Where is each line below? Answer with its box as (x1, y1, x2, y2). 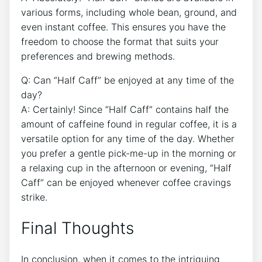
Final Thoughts (21, 218, 134, 239)
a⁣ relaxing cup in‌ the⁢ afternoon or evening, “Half (21, 162, 232, 174)
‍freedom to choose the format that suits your (21, 36, 219, 48)
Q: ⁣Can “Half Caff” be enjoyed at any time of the (21, 74, 234, 87)
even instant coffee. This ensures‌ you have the (21, 21, 226, 33)
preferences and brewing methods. (21, 50, 175, 63)
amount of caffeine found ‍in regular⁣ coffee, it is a (21, 118, 237, 130)
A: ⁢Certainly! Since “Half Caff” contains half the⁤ (21, 104, 229, 116)
